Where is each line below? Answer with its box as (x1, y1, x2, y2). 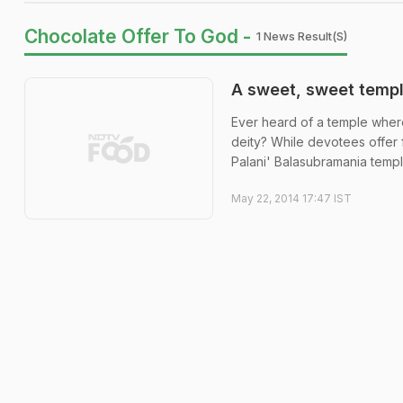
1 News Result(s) (256, 29, 347, 43)
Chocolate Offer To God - (24, 25, 251, 48)
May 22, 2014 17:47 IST (231, 192, 352, 205)
